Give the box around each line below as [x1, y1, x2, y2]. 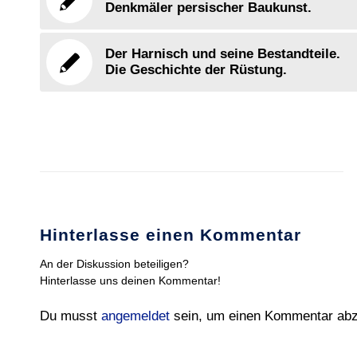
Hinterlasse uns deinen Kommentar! [40, 274, 221, 288]
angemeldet [101, 308, 170, 324]
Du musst [40, 308, 101, 324]
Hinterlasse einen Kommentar [40, 226, 301, 245]
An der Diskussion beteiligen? [40, 257, 189, 271]
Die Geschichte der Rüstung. [105, 62, 287, 78]
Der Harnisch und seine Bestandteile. [105, 46, 340, 62]
